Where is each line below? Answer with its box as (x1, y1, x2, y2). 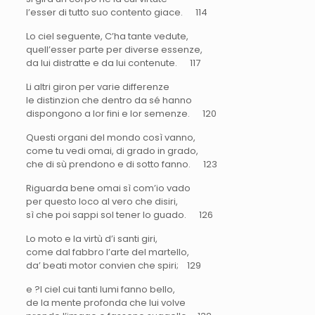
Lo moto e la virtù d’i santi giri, (25, 231, 157, 245)
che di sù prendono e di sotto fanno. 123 (25, 157, 217, 171)
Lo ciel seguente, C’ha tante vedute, (25, 29, 188, 43)
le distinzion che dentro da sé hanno (25, 93, 192, 107)
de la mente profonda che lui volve (25, 295, 186, 309)
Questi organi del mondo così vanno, (25, 130, 195, 144)
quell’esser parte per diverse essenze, (25, 42, 202, 56)
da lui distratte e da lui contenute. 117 (25, 56, 200, 70)
